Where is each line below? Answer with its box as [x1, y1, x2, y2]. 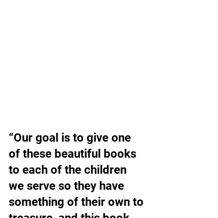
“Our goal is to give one [9, 130, 134, 145]
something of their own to [9, 195, 146, 209]
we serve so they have [9, 179, 127, 193]
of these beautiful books [9, 146, 139, 161]
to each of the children [9, 163, 129, 177]
